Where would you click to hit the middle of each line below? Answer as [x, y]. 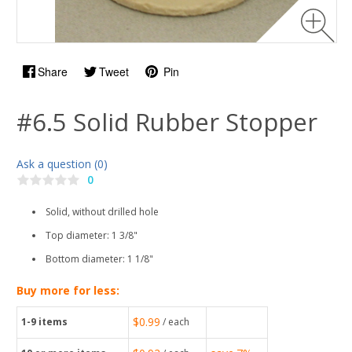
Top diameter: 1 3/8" [93, 236]
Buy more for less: [68, 291]
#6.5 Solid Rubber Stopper [167, 122]
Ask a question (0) [62, 164]
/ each [176, 322]
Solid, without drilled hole [102, 212]
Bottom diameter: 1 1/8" [99, 259]
